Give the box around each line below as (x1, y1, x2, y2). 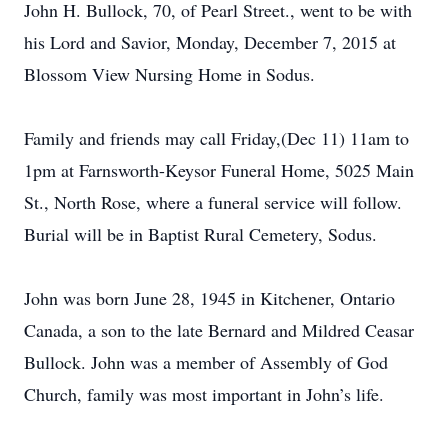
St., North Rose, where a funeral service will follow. (24, 190, 402, 214)
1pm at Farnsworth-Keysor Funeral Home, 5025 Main (24, 158, 414, 182)
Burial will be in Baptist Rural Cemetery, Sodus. (24, 222, 377, 246)
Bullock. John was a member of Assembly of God (24, 350, 388, 374)
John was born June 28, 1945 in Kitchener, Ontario (24, 286, 395, 310)
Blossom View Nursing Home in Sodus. (24, 62, 315, 86)
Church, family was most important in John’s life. (24, 382, 384, 406)
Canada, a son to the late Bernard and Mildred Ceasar (24, 318, 414, 342)
